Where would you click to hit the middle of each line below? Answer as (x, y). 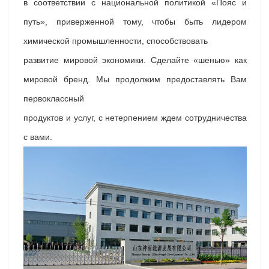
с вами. (38, 137)
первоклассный (54, 98)
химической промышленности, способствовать (116, 41)
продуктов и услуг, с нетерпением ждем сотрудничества (135, 117)
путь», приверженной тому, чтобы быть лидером (135, 21)
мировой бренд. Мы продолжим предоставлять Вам (135, 79)
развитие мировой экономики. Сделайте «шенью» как (135, 60)
